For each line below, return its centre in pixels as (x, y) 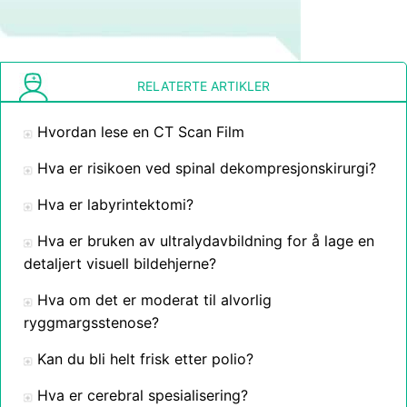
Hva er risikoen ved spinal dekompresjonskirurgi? (207, 168)
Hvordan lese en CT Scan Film (141, 132)
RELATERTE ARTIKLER (203, 86)
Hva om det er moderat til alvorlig (154, 300)
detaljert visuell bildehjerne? (120, 263)
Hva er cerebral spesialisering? (143, 395)
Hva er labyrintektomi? (115, 204)
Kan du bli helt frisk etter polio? (145, 359)
